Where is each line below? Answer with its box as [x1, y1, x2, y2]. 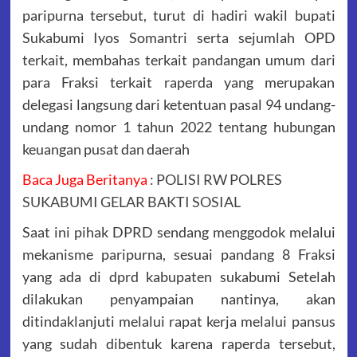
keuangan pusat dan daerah [22, 140, 190, 159]
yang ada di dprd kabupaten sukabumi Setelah [22, 268, 335, 286]
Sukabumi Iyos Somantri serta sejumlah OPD [22, 29, 335, 47]
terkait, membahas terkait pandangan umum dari [22, 51, 335, 69]
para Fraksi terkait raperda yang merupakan [22, 73, 335, 92]
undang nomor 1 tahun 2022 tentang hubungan [22, 118, 335, 136]
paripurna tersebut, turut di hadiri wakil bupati [22, 6, 335, 25]
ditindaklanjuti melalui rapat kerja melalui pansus [22, 312, 335, 331]
